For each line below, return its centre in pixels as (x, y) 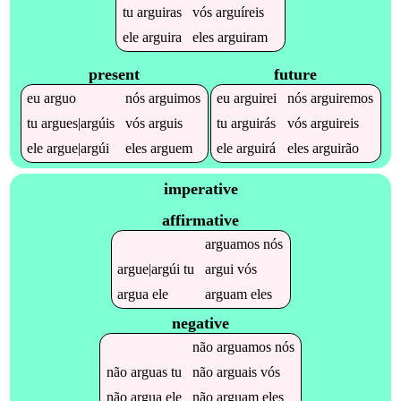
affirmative (200, 221)
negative (200, 323)
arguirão (336, 149)
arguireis (335, 124)
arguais (236, 371)
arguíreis (239, 13)
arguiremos (342, 98)
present (114, 75)
